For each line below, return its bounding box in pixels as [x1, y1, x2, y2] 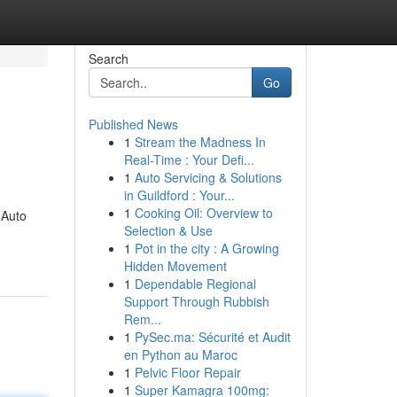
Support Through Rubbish [123, 292, 269, 310]
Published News [88, 115, 178, 133]
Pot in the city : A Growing [134, 239, 279, 257]
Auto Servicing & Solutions [134, 168, 282, 186]
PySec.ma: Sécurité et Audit [134, 328, 291, 346]
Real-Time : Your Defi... [123, 151, 254, 168]
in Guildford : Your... [123, 186, 235, 204]
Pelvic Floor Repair [134, 363, 241, 381]
